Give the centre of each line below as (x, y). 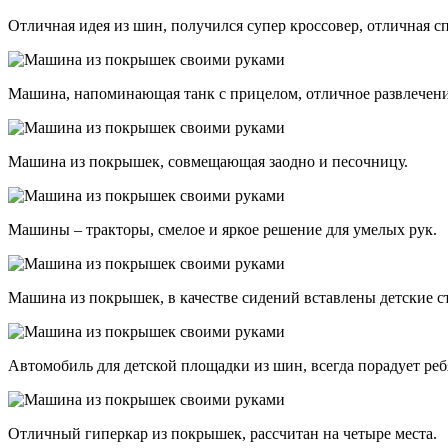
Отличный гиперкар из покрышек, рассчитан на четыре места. (222, 433)
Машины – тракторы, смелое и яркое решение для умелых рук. (222, 229)
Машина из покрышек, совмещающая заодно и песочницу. (208, 161)
